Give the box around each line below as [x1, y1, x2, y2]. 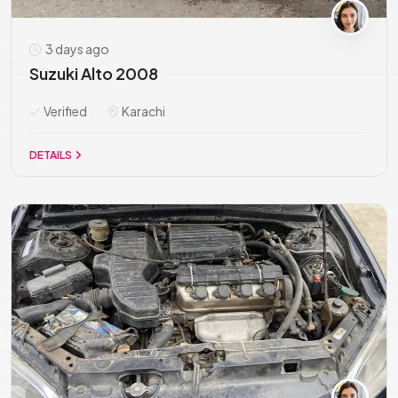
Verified [42, 103, 87, 119]
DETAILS [29, 148, 74, 162]
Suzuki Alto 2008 [29, 63, 158, 84]
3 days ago [44, 41, 109, 57]
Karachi [120, 103, 165, 119]
